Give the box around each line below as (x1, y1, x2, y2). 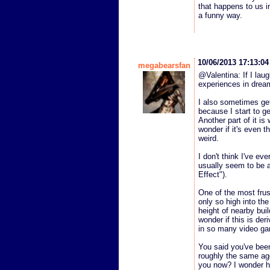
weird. (198, 133, 219, 143)
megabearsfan (137, 60, 190, 70)
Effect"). (198, 169, 227, 179)
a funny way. (198, 10, 242, 20)
